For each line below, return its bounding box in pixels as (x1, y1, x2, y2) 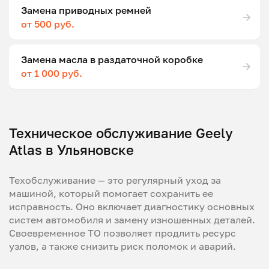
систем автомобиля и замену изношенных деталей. (9, 213, 255, 226)
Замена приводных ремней (21, 4, 151, 16)
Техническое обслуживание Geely (9, 124, 233, 141)
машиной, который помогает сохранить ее (9, 187, 213, 199)
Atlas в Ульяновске (9, 141, 134, 158)
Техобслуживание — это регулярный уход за (9, 174, 221, 186)
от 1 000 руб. (21, 67, 82, 79)
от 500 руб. (21, 17, 74, 30)
